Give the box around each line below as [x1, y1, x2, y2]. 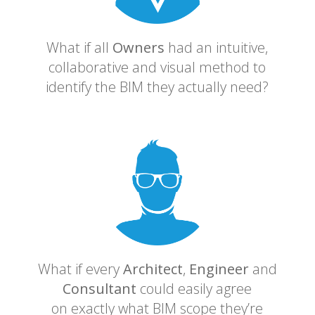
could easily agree [136, 279, 252, 299]
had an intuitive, [165, 38, 269, 58]
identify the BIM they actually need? [46, 77, 269, 97]
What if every [37, 259, 123, 279]
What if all [46, 38, 113, 58]
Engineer [188, 259, 249, 279]
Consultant [63, 279, 137, 299]
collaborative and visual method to [49, 58, 266, 77]
